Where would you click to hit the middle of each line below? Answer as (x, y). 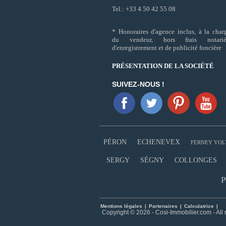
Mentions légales (121, 206)
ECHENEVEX (158, 142)
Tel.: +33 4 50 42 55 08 (144, 9)
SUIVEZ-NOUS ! (138, 84)
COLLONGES (196, 160)
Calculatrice (199, 206)
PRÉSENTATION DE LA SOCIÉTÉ (163, 66)
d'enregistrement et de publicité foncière (167, 48)
